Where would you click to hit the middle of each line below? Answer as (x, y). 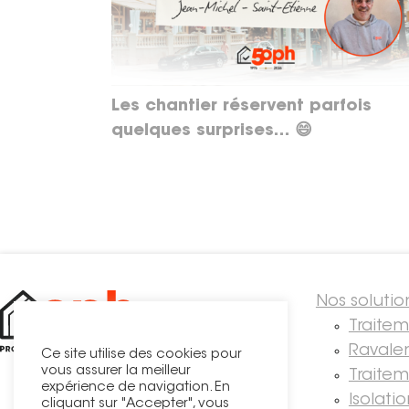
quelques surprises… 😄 (212, 131)
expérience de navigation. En (136, 388)
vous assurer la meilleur (116, 371)
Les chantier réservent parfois (241, 106)
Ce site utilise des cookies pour (142, 355)
